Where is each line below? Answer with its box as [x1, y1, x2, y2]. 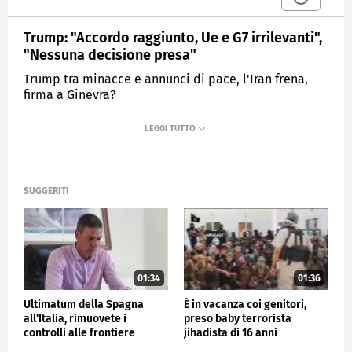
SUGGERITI [24, 185, 69, 197]
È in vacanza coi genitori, [184, 297, 306, 311]
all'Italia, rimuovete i [24, 311, 126, 325]
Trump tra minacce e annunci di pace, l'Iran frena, [24, 71, 308, 86]
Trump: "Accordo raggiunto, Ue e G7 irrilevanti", [24, 28, 322, 46]
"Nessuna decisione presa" [24, 46, 196, 64]
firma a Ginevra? [24, 86, 115, 102]
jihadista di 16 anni [184, 325, 277, 339]
